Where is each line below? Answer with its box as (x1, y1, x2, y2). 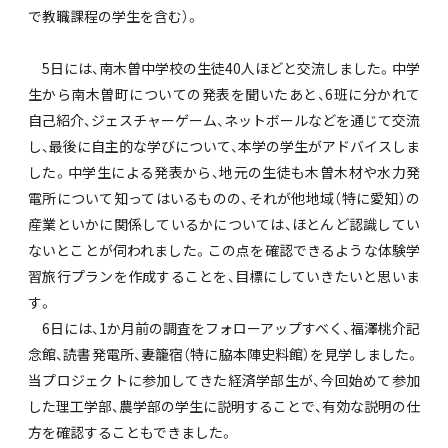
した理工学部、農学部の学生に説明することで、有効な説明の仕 (28, 396, 420, 417)
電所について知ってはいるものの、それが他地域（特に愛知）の (28, 188, 420, 209)
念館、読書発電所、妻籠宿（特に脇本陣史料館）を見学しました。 (28, 344, 420, 365)
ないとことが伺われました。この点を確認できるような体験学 (28, 240, 420, 261)
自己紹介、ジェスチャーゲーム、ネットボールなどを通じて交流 (28, 110, 420, 131)
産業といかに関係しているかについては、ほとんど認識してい (28, 214, 420, 235)
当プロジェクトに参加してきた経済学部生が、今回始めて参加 (28, 370, 420, 391)
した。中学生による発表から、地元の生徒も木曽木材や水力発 (28, 162, 420, 183)
